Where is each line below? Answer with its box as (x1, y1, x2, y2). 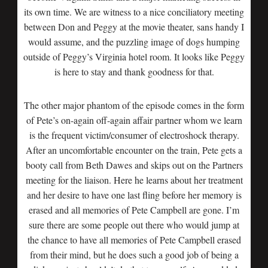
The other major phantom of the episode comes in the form (24, 99, 244, 111)
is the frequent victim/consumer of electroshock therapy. (29, 129, 239, 141)
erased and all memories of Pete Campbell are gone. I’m (29, 203, 239, 216)
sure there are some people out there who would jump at (29, 218, 239, 231)
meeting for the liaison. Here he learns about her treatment (25, 173, 243, 186)
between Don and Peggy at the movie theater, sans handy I (24, 20, 244, 33)
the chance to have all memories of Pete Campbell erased (27, 233, 241, 246)
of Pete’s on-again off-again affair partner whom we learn (26, 114, 242, 126)
